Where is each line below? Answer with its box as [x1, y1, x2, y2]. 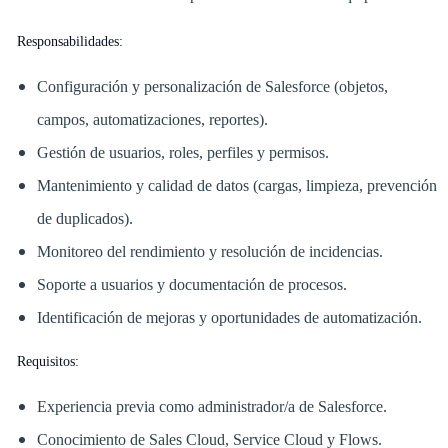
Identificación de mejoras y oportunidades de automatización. [36, 309, 422, 327]
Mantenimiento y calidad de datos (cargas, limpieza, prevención [36, 177, 437, 195]
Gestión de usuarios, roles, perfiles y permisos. [36, 144, 329, 162]
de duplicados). [36, 210, 133, 228]
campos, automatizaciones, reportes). [36, 111, 268, 129]
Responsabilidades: [16, 34, 123, 50]
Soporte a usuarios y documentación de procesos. [36, 276, 347, 294]
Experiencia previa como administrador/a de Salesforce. [36, 398, 387, 416]
